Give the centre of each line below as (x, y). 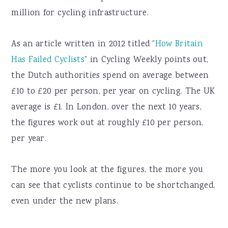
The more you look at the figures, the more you (107, 170)
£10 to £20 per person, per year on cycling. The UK (113, 92)
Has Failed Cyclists (48, 61)
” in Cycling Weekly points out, (147, 61)
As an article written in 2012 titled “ (83, 45)
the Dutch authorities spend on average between (110, 76)
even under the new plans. (65, 202)
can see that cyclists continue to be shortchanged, (113, 186)
